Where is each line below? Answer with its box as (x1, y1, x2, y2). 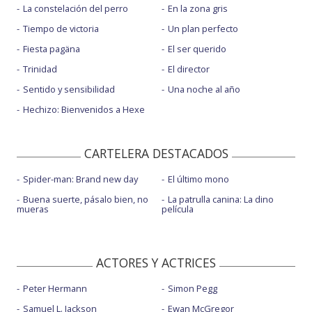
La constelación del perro (23, 2, 128, 15)
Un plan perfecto (167, 22, 238, 36)
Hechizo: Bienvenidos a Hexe (23, 103, 145, 116)
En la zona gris (167, 2, 228, 15)
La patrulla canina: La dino (167, 192, 274, 205)
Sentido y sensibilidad (23, 83, 115, 96)
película (161, 202, 194, 215)
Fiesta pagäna (23, 42, 80, 56)
